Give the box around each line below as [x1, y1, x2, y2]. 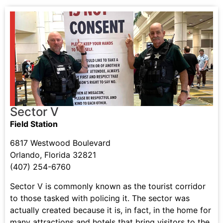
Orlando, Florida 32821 [10, 150, 96, 160]
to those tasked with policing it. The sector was [10, 193, 190, 203]
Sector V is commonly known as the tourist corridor [10, 181, 206, 191]
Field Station [10, 118, 58, 129]
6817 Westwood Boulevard [10, 138, 111, 148]
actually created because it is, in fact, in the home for [10, 205, 211, 215]
